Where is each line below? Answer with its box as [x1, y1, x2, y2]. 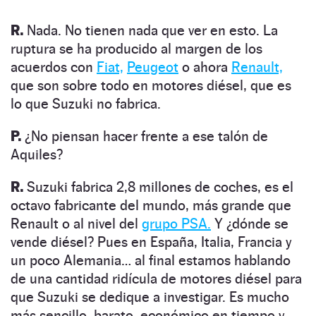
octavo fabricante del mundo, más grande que [11, 196, 291, 214]
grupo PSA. [142, 214, 211, 232]
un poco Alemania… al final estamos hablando [11, 251, 291, 269]
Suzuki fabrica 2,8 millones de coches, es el [23, 178, 293, 195]
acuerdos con [11, 58, 97, 75]
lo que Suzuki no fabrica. [11, 95, 161, 112]
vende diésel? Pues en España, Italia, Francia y [11, 233, 291, 250]
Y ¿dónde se [211, 214, 288, 232]
